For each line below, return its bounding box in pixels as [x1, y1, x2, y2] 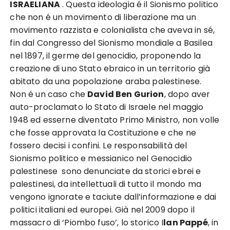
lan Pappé [163, 217, 208, 228]
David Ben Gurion [87, 88, 164, 100]
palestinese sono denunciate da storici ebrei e [10, 165, 201, 177]
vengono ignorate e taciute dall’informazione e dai [10, 191, 216, 203]
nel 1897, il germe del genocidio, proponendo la [10, 50, 201, 62]
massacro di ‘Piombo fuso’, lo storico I [10, 217, 164, 228]
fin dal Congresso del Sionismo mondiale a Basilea [10, 37, 213, 49]
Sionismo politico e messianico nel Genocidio [10, 152, 193, 164]
